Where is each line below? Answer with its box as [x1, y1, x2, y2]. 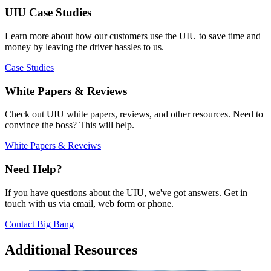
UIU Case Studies [5, 6, 91, 19]
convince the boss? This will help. [5, 120, 134, 131]
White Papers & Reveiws [5, 140, 101, 151]
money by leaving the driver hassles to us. [5, 41, 164, 52]
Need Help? [5, 163, 62, 176]
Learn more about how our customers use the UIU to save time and [5, 30, 261, 41]
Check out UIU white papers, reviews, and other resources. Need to [5, 109, 263, 120]
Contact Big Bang [5, 218, 74, 229]
